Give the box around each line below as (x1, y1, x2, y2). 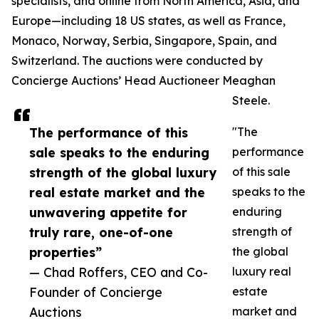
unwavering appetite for (29, 204, 187, 221)
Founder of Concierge (29, 284, 162, 300)
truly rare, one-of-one (29, 224, 173, 241)
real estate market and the (29, 184, 205, 201)
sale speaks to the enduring (29, 145, 209, 161)
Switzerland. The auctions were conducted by (11, 53, 263, 68)
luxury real (232, 264, 291, 279)
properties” (29, 244, 102, 261)
